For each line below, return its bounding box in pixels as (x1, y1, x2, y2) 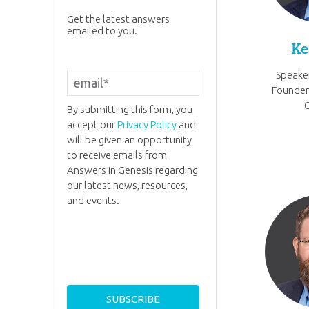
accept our (66, 119, 117, 131)
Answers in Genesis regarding (66, 164, 198, 177)
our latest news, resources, (66, 179, 188, 192)
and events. (66, 195, 119, 207)
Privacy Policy (117, 119, 177, 131)
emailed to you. (66, 24, 137, 37)
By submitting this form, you (66, 103, 192, 116)
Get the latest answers (66, 12, 170, 25)
